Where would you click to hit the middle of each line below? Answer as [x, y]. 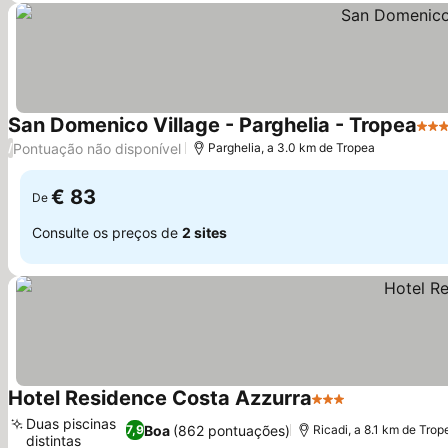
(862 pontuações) [232, 430]
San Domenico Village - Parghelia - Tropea [212, 125]
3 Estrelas [348, 409]
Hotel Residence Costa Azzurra [160, 398]
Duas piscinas [71, 423]
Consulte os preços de [107, 232]
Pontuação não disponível [97, 148]
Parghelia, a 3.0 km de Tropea [291, 147]
